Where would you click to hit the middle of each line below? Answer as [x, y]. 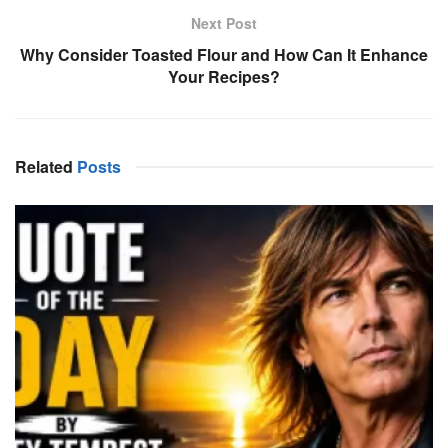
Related [44, 166]
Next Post [224, 23]
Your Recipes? [224, 76]
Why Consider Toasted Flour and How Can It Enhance [224, 54]
